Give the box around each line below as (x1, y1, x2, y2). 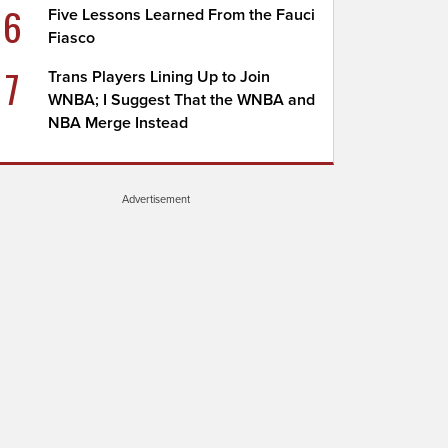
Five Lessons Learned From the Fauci (48, 5, 316, 25)
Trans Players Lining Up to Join (48, 67, 271, 87)
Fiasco (48, 28, 96, 48)
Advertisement (122, 192, 190, 206)
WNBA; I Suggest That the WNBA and (48, 90, 316, 110)
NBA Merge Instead (48, 113, 189, 133)
